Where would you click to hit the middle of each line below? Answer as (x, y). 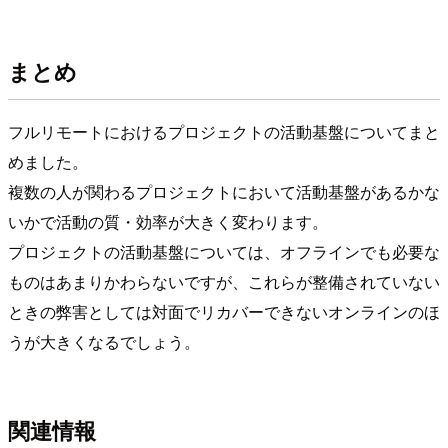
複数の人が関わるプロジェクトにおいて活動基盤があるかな (224, 192)
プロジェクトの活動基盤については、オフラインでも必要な (224, 252)
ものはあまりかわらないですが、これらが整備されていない (224, 282)
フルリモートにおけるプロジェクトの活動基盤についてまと (224, 132)
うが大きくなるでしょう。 (104, 342)
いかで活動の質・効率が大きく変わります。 (168, 222)
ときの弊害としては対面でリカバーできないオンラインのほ (224, 312)
